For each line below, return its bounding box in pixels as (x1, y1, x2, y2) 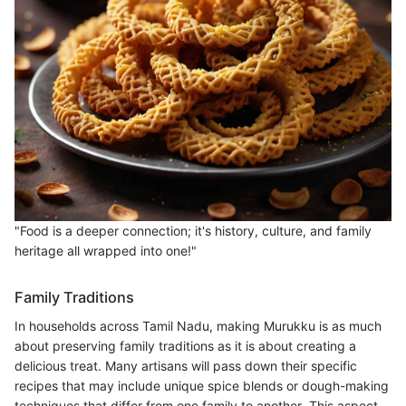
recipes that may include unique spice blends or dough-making (14, 378, 389, 394)
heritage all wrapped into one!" (14, 243, 197, 259)
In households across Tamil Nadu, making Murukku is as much (14, 318, 382, 334)
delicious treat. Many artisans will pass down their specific (14, 358, 357, 374)
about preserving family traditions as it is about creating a (14, 338, 356, 354)
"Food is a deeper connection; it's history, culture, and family (14, 223, 372, 239)
